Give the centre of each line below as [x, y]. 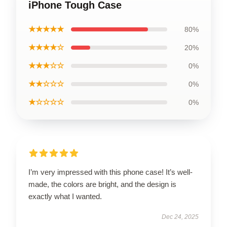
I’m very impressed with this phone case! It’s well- [110, 172]
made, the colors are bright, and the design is [102, 184]
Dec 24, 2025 [180, 217]
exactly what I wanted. [65, 196]
